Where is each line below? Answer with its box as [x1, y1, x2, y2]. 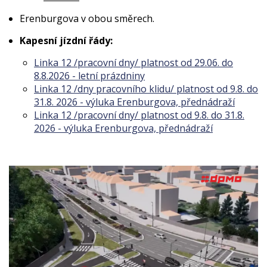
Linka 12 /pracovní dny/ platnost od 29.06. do [34, 56, 233, 69]
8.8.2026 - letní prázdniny [34, 69, 145, 82]
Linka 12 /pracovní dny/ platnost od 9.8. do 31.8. [34, 108, 244, 122]
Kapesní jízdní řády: [20, 34, 113, 47]
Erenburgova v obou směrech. [20, 12, 154, 25]
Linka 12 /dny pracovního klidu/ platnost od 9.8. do [34, 82, 258, 95]
